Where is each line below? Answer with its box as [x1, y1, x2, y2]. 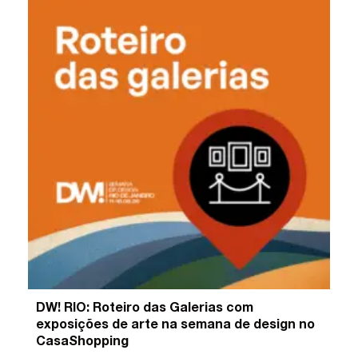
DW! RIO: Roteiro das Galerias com [36, 302, 254, 316]
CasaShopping [36, 336, 129, 349]
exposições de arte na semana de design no [36, 319, 316, 332]
